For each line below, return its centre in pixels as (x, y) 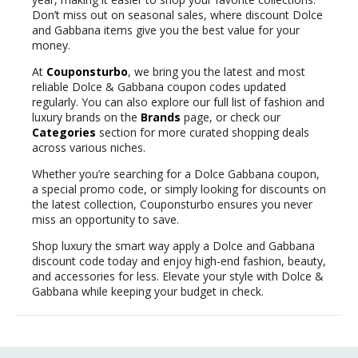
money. (51, 45)
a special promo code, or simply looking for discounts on (179, 189)
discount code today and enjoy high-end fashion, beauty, (179, 261)
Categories (64, 132)
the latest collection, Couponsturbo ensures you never (172, 204)
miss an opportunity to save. (105, 219)
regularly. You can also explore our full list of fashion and (178, 101)
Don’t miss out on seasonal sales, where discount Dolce (177, 14)
